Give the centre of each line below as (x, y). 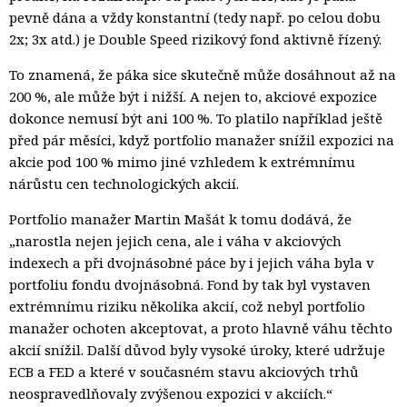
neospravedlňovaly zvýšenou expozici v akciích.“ (171, 393)
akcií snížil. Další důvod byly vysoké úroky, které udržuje (197, 349)
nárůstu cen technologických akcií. (124, 183)
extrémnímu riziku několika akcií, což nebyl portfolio (187, 306)
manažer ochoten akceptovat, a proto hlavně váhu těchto (201, 328)
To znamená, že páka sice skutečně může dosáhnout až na (203, 74)
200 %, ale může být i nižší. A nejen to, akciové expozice (193, 96)
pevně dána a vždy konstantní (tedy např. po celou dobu (195, 17)
